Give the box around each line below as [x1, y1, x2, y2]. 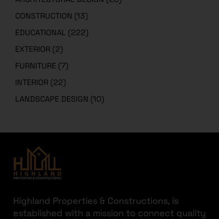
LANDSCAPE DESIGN [15, 93, 89, 104]
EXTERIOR [15, 44, 51, 54]
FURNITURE [15, 60, 57, 71]
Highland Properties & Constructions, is [13, 195, 178, 207]
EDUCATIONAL [15, 27, 66, 38]
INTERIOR [15, 77, 49, 88]
